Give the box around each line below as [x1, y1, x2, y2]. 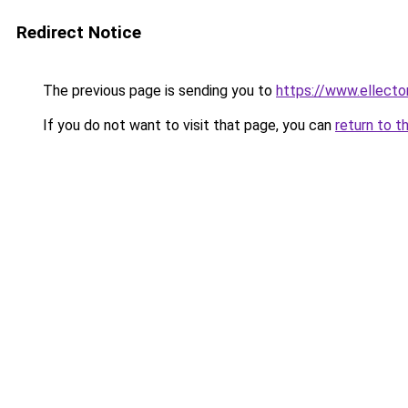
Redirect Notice [16, 22, 141, 43]
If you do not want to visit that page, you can [39, 117, 335, 134]
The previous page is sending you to [39, 82, 276, 99]
